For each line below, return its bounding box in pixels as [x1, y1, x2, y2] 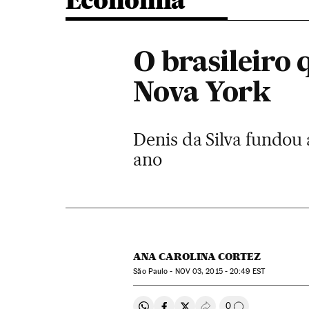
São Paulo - [133, 267, 175, 276]
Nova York [133, 80, 272, 108]
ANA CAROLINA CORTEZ [133, 250, 261, 263]
